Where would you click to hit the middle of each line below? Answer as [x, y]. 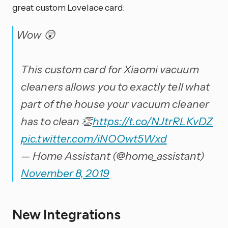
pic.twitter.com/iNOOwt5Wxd [94, 139]
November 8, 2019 [65, 173]
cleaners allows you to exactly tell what [116, 87]
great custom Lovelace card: [69, 8]
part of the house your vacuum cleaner [115, 104]
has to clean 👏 [57, 121]
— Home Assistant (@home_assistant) [113, 156]
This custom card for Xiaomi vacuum [110, 69]
